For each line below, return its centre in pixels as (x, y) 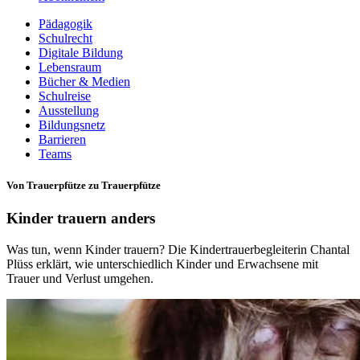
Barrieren (62, 139)
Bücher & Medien (84, 82)
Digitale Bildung (81, 53)
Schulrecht (65, 38)
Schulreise (65, 96)
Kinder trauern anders (81, 219)
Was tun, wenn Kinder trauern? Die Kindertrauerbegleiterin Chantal (178, 250)
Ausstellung (69, 110)
